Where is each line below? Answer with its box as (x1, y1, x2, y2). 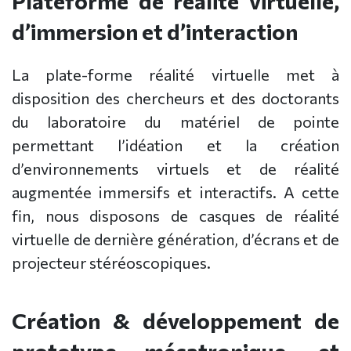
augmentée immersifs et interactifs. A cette (12, 183, 339, 202)
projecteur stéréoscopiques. (12, 253, 211, 273)
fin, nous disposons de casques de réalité (12, 206, 339, 226)
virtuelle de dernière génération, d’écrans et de (12, 230, 339, 249)
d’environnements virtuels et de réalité (12, 159, 339, 179)
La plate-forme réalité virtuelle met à (12, 65, 339, 85)
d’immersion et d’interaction (12, 18, 298, 45)
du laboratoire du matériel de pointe (12, 112, 339, 132)
